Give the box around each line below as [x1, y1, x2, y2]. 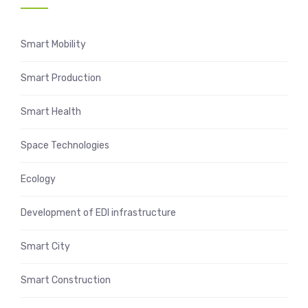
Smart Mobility [21, 38, 86, 50]
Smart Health [21, 105, 81, 118]
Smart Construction [21, 274, 111, 286]
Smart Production [21, 71, 101, 84]
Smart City [21, 240, 70, 252]
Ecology [21, 173, 56, 185]
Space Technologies [21, 139, 109, 151]
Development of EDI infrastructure [21, 206, 176, 219]
